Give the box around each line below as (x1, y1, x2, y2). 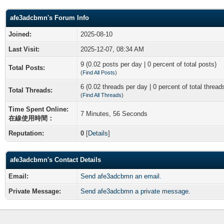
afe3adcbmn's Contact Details (10, 155, 101, 163)
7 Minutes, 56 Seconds (80, 109, 147, 117)
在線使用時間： (8, 114, 54, 122)
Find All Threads (82, 91, 121, 98)
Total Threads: (8, 86, 52, 94)
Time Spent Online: (8, 105, 68, 113)
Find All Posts (82, 69, 115, 75)
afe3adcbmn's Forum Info (10, 13, 89, 21)
